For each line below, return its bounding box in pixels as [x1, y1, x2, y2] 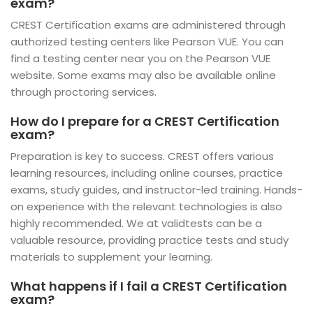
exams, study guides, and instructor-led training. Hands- [10, 182, 303, 197]
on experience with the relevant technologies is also [10, 199, 282, 214]
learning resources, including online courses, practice [10, 166, 283, 180]
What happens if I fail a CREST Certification [10, 277, 287, 295]
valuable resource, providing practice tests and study [10, 233, 289, 247]
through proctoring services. [10, 85, 156, 99]
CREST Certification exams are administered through [10, 17, 286, 32]
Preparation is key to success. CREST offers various [10, 149, 274, 163]
